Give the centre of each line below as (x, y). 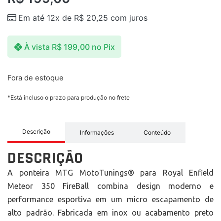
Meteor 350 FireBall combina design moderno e (110, 186)
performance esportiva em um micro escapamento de (110, 199)
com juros (128, 18)
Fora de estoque (36, 78)
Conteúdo (157, 132)
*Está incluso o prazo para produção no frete (69, 97)
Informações (97, 132)
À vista (37, 47)
